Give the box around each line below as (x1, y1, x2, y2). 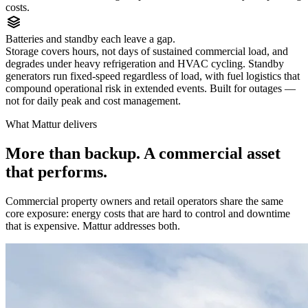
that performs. (5, 162, 107, 181)
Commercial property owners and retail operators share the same (5, 195, 283, 207)
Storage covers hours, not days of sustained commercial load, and (5, 45, 288, 58)
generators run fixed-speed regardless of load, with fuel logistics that (5, 70, 300, 82)
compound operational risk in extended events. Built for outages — (5, 82, 296, 95)
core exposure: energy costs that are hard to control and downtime (5, 207, 290, 219)
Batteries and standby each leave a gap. (5, 33, 175, 45)
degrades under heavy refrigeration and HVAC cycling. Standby (5, 58, 284, 70)
